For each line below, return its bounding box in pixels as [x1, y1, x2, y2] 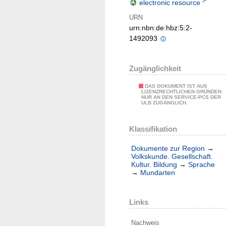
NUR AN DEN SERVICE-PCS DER [141, 94, 221, 100]
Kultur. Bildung [131, 160, 177, 169]
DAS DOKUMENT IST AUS [145, 83, 207, 89]
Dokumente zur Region [131, 144, 205, 153]
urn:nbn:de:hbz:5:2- [129, 24, 192, 32]
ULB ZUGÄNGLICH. [141, 100, 188, 106]
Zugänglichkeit [129, 64, 181, 73]
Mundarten [140, 168, 175, 177]
